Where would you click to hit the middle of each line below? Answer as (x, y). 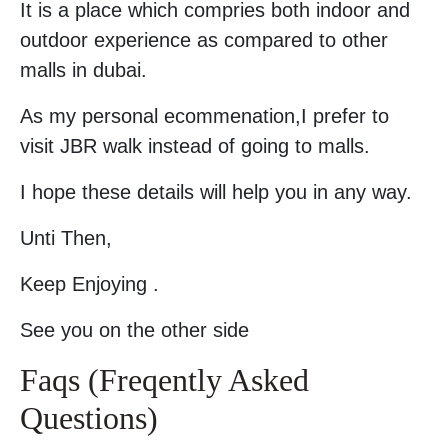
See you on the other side (134, 329)
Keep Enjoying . (89, 283)
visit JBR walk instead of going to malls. (195, 145)
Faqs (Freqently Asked (164, 379)
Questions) (89, 417)
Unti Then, (66, 237)
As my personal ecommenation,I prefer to (204, 115)
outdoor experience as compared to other (204, 39)
